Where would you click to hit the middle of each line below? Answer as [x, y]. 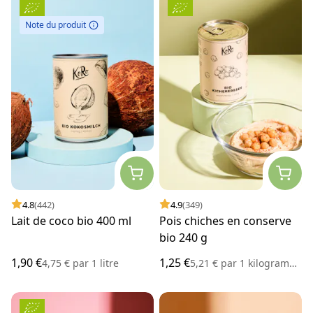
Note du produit [56, 25]
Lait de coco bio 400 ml [71, 220]
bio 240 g [183, 237]
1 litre [104, 263]
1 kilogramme [263, 263]
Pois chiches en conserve [225, 220]
